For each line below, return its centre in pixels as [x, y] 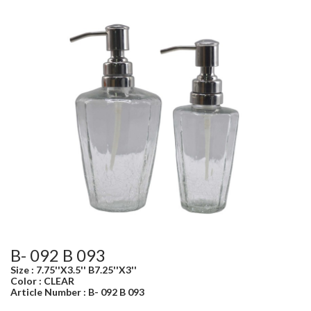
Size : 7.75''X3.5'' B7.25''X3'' [74, 269]
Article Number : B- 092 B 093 [77, 292]
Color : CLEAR [42, 280]
